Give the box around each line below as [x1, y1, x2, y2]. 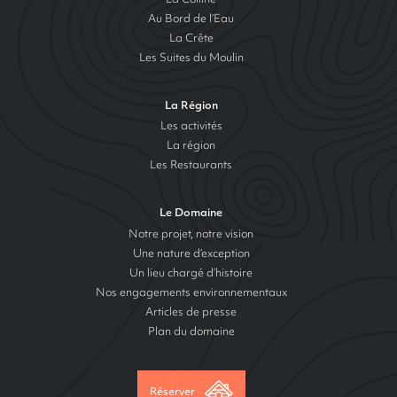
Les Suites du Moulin [138, 52, 244, 64]
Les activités [160, 121, 222, 133]
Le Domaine [160, 208, 223, 220]
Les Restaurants [150, 160, 233, 172]
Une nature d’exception [132, 248, 250, 260]
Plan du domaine [147, 326, 235, 338]
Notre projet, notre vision [128, 229, 254, 240]
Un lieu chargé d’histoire [129, 268, 253, 279]
